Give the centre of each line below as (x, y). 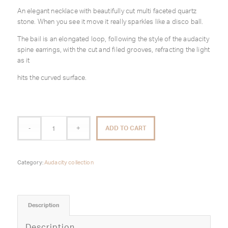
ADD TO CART (126, 128)
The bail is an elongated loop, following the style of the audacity (113, 39)
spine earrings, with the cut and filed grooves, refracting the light (113, 50)
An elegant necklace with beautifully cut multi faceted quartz (107, 11)
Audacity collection (69, 162)
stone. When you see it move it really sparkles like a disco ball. (110, 22)
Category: (31, 162)
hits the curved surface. (52, 78)
